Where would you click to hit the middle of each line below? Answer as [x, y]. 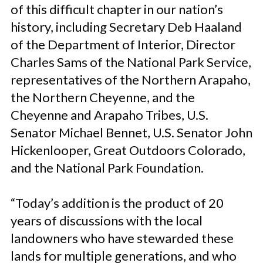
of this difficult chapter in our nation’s [117, 9]
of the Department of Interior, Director [123, 44]
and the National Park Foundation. [107, 168]
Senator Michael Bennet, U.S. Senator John [131, 132]
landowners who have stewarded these [122, 238]
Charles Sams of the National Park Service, [131, 62]
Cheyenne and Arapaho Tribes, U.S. [109, 115]
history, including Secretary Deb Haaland [126, 27]
